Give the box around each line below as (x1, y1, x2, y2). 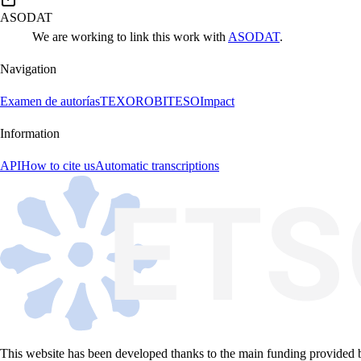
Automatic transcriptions (95, 158, 219, 172)
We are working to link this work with (32, 29, 228, 44)
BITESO (154, 93, 200, 108)
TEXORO (100, 93, 154, 108)
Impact (200, 93, 234, 108)
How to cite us (21, 158, 95, 172)
